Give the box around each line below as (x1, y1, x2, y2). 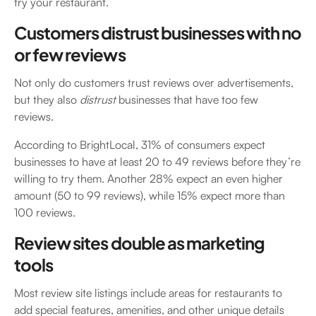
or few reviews (14, 43, 126, 65)
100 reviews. (14, 205, 81, 219)
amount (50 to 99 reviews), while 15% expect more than (14, 188, 285, 202)
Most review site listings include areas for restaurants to (14, 285, 282, 300)
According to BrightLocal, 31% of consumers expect (14, 137, 265, 152)
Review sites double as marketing (14, 231, 265, 253)
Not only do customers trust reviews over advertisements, (14, 75, 293, 90)
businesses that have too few (119, 92, 258, 107)
